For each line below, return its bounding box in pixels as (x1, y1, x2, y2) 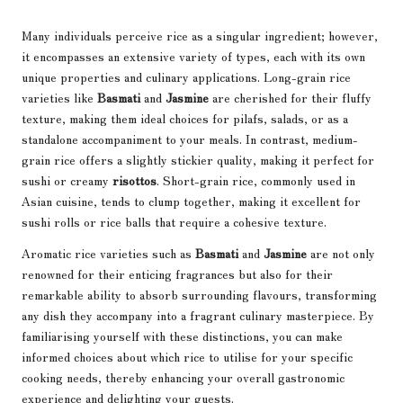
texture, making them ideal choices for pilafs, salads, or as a (22, 108, 348, 127)
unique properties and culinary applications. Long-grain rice (22, 67, 351, 85)
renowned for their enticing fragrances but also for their (22, 264, 333, 282)
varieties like (22, 87, 97, 106)
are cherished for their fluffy (209, 87, 372, 106)
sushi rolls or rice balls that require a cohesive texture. (22, 211, 327, 230)
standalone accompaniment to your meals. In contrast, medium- (22, 129, 358, 148)
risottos (112, 170, 157, 189)
